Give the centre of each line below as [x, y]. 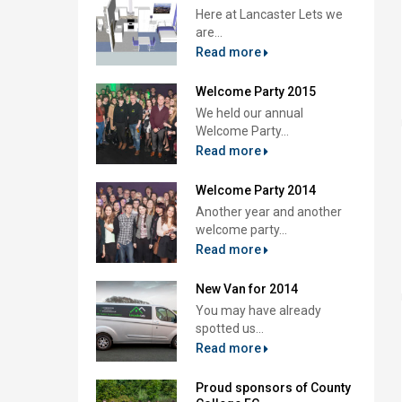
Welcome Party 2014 [256, 190]
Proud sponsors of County [273, 388]
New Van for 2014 [247, 289]
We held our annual [249, 113]
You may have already [258, 310]
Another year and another [269, 212]
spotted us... [230, 328]
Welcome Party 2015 [256, 92]
